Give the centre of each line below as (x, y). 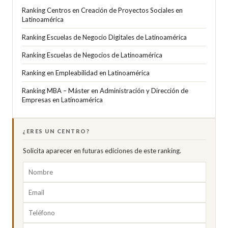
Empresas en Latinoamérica (62, 100)
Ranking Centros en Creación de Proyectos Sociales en (102, 10)
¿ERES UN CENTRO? (56, 131)
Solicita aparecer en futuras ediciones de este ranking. (102, 151)
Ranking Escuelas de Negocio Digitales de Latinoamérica (104, 37)
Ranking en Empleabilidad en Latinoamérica (86, 73)
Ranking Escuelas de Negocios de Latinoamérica (92, 55)
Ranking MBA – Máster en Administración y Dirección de (105, 91)
